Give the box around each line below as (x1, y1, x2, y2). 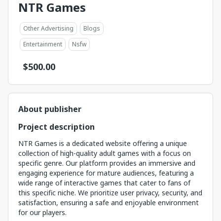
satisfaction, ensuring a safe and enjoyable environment (18, 198, 199, 207)
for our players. (18, 208, 67, 217)
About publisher (18, 104, 81, 114)
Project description (18, 121, 95, 132)
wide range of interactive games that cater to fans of (18, 178, 190, 187)
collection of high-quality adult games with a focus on (18, 148, 191, 158)
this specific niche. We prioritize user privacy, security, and (18, 188, 202, 197)
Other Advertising (23, 24, 74, 33)
